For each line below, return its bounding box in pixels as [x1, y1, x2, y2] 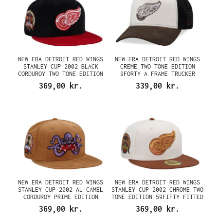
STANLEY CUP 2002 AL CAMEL [18, 186, 103, 193]
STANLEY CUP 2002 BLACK [23, 62, 98, 70]
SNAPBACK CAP [137, 77, 178, 85]
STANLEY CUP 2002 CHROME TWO [111, 186, 203, 193]
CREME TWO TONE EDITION [120, 62, 195, 70]
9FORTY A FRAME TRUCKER [120, 70, 195, 77]
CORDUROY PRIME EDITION [23, 193, 98, 200]
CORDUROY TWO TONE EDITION [18, 70, 103, 77]
